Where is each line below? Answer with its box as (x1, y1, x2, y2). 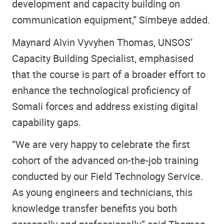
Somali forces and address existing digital (12, 99, 198, 113)
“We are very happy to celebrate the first (12, 137, 190, 151)
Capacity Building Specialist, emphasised (12, 51, 193, 65)
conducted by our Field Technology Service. (12, 169, 203, 183)
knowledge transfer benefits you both (12, 201, 177, 215)
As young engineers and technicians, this (12, 185, 192, 199)
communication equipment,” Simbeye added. (12, 13, 210, 27)
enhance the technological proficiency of (12, 83, 191, 97)
